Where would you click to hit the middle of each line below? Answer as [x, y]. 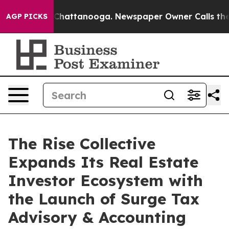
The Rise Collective [82, 144]
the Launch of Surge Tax [104, 199]
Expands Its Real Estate [103, 162]
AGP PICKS [27, 16]
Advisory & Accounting [97, 217]
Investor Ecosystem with [106, 180]
